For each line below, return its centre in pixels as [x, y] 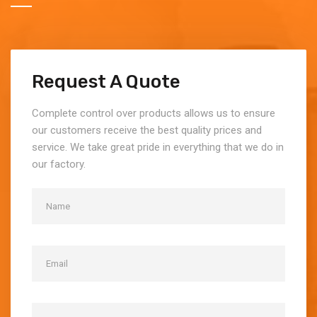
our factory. [59, 165]
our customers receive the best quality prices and [147, 131]
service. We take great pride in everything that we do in [158, 148]
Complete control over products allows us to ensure [154, 114]
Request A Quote [106, 82]
